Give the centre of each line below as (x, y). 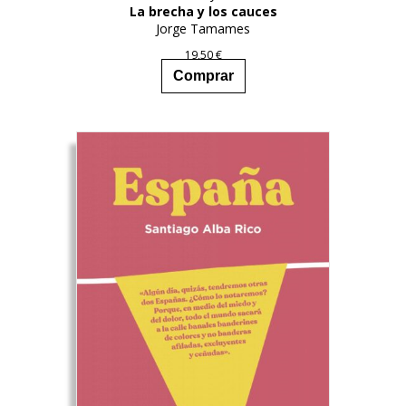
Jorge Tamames (203, 29)
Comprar (203, 75)
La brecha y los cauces (203, 12)
